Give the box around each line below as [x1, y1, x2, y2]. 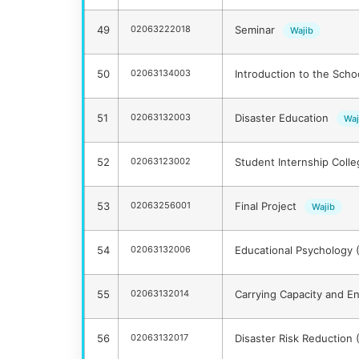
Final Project [235, 200, 300, 213]
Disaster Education [235, 111, 332, 125]
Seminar [235, 23, 278, 37]
